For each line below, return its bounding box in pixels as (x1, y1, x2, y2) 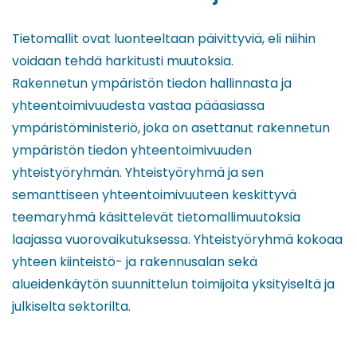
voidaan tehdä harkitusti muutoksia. (12, 51, 237, 70)
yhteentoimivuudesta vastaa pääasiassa (12, 96, 265, 115)
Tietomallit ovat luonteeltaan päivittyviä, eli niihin (12, 29, 316, 48)
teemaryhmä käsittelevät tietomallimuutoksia (12, 207, 300, 226)
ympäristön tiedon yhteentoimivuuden (12, 140, 252, 159)
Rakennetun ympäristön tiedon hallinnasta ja (12, 73, 292, 92)
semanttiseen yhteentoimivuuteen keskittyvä (12, 185, 296, 204)
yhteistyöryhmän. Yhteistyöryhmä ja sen (12, 163, 264, 182)
